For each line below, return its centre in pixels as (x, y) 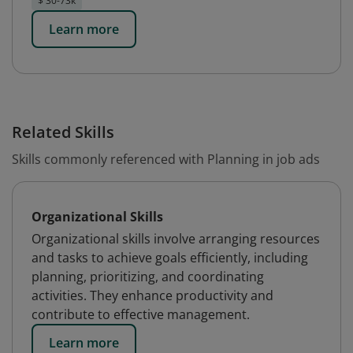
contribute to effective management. (141, 314)
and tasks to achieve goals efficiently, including (170, 258)
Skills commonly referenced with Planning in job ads (166, 159)
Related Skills (63, 132)
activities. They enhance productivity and (152, 295)
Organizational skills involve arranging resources (176, 239)
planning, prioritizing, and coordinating (148, 277)
